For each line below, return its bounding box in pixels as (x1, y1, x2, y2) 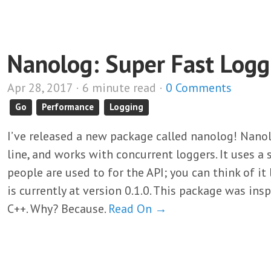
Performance (42, 101, 94, 113)
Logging (109, 101, 143, 113)
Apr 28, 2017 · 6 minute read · (7, 80, 166, 96)
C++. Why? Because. (7, 201, 108, 217)
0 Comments (166, 80, 232, 96)
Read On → (108, 201, 167, 217)
